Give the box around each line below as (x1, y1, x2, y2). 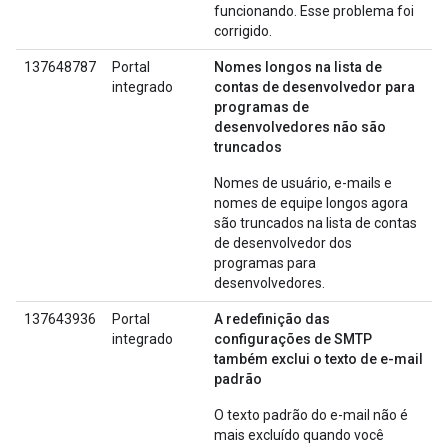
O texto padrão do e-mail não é (214, 407, 408, 423)
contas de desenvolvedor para (214, 79, 415, 95)
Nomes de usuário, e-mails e (214, 175, 392, 191)
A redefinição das (214, 311, 330, 327)
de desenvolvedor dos (214, 235, 352, 251)
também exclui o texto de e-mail (214, 351, 423, 367)
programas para (214, 255, 316, 271)
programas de (214, 99, 309, 115)
